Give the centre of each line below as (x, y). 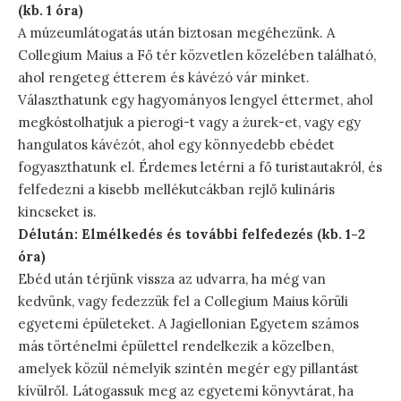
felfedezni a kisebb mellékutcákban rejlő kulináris (176, 189)
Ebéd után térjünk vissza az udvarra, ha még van (172, 278)
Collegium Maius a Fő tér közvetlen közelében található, (197, 55)
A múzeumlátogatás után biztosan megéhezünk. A (176, 32)
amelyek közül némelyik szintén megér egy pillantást (188, 368)
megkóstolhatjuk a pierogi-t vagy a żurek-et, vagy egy (189, 122)
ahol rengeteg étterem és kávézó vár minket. (164, 77)
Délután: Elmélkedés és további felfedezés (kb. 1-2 (192, 234)
